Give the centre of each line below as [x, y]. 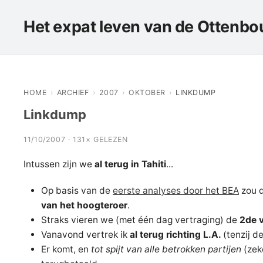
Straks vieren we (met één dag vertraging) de [140, 220]
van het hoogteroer [84, 205]
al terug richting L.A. [176, 235]
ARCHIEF [73, 92]
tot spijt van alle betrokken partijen [166, 249]
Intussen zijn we [59, 164]
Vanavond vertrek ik [85, 235]
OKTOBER [147, 92]
